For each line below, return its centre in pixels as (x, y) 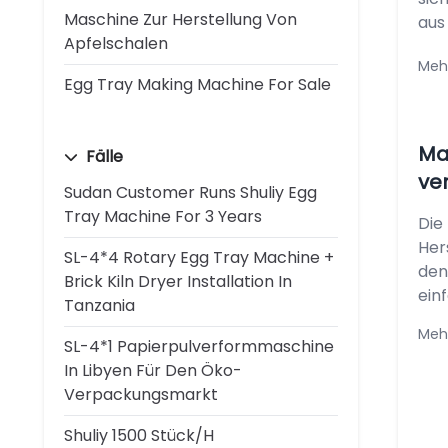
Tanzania (99, 305)
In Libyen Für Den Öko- (153, 370)
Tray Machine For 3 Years (163, 216)
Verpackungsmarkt (141, 394)
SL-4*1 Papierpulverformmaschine (199, 346)
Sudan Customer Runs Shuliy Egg (190, 192)
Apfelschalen (116, 43)
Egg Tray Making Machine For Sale (197, 84)
